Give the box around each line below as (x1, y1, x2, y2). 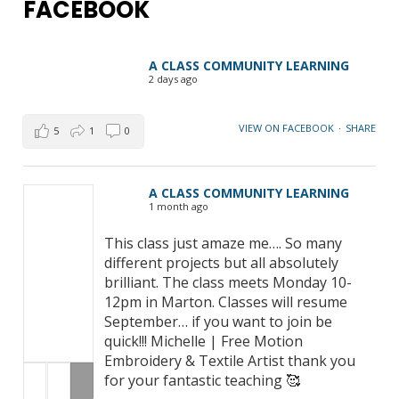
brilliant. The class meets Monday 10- (104, 272, 353, 292)
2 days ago (149, 71, 199, 85)
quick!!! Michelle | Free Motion (104, 330, 304, 351)
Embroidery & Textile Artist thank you (104, 350, 356, 370)
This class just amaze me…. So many (104, 232, 343, 253)
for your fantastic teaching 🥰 (104, 370, 301, 390)
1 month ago (149, 199, 209, 213)
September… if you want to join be (104, 311, 333, 331)
